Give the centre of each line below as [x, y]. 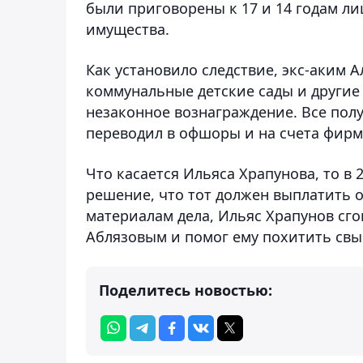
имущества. [128, 29]
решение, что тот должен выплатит [214, 194]
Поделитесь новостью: [186, 290]
